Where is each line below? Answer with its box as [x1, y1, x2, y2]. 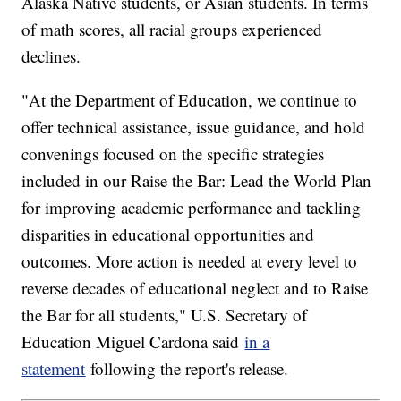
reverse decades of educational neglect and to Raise [21, 277, 369, 300]
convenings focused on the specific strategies [21, 142, 325, 166]
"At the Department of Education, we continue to [21, 89, 358, 112]
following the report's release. [85, 357, 294, 380]
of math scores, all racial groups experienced [21, 18, 323, 41]
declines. [21, 45, 81, 68]
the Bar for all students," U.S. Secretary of [21, 303, 308, 327]
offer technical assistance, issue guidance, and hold [21, 115, 366, 139]
